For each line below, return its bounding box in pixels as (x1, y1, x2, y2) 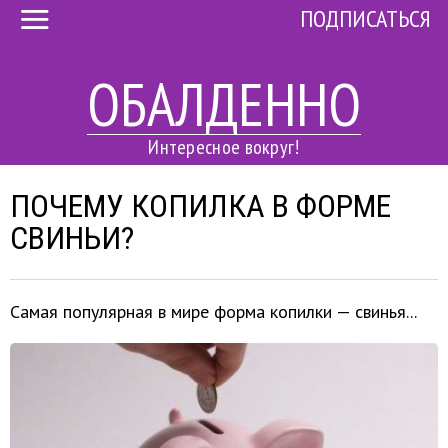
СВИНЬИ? (10, 219, 134, 257)
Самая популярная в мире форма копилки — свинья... (10, 300, 417, 323)
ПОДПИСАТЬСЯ (299, 3, 431, 35)
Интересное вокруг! (148, 134, 300, 160)
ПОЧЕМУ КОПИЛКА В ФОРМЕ (10, 187, 391, 225)
